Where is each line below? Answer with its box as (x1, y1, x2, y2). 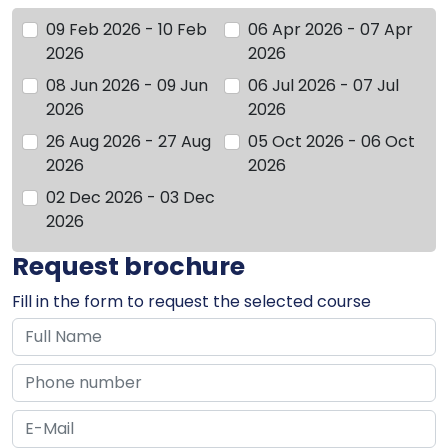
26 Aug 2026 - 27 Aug (46, 130, 211, 153)
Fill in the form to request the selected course (12, 290, 371, 313)
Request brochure (12, 249, 245, 284)
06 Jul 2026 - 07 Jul (248, 74, 399, 97)
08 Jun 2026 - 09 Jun (46, 74, 208, 97)
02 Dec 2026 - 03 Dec (46, 186, 215, 209)
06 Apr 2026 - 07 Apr (248, 18, 413, 41)
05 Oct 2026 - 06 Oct (248, 130, 415, 153)
